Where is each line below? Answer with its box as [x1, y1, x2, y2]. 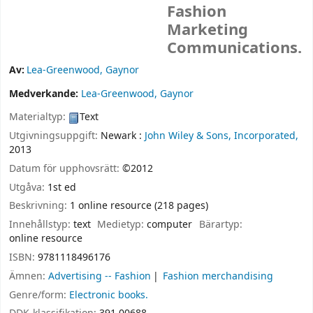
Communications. [167, 37, 303, 60]
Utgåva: [9, 180, 48, 195]
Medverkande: [9, 87, 81, 102]
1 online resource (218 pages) [70, 198, 208, 214]
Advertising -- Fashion [48, 268, 151, 284]
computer [147, 217, 193, 233]
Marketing [167, 19, 249, 42]
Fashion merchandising [163, 268, 274, 284]
